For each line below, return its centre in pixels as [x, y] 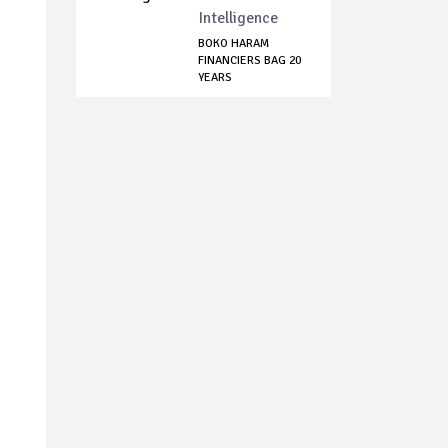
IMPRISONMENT [239, 95]
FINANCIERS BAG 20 [249, 61]
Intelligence [238, 18]
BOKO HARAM [233, 44]
